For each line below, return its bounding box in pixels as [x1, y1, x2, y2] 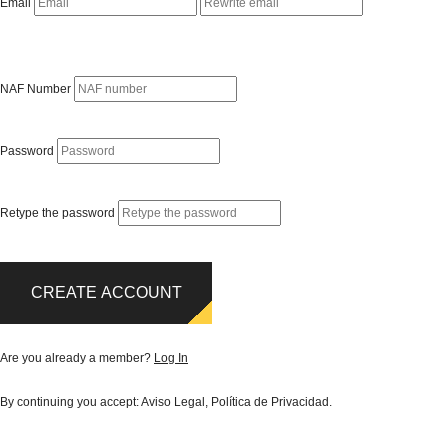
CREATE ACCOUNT [30, 284, 182, 301]
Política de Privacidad [211, 395, 329, 409]
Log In [154, 351, 188, 365]
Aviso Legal [141, 395, 205, 409]
